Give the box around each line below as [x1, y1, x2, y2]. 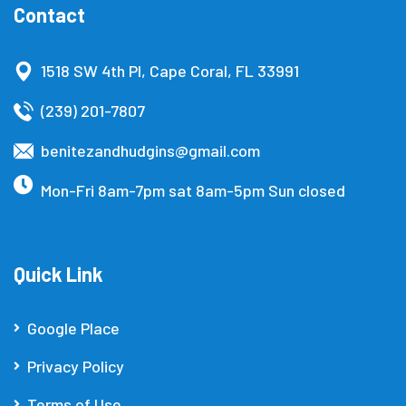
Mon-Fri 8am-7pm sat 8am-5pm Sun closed [41, 179, 345, 200]
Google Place [27, 317, 120, 338]
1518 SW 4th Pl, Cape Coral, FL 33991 [41, 60, 299, 81]
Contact [14, 2, 85, 26]
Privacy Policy [27, 355, 124, 376]
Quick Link [14, 261, 103, 285]
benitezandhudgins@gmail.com [41, 140, 260, 160]
